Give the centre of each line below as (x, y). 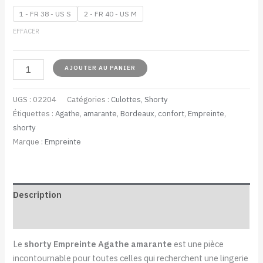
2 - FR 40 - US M (111, 14)
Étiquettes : (34, 114)
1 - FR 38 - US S (45, 14)
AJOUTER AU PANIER (100, 68)
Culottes (126, 100)
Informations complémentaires (79, 217)
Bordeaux (138, 114)
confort (171, 114)
